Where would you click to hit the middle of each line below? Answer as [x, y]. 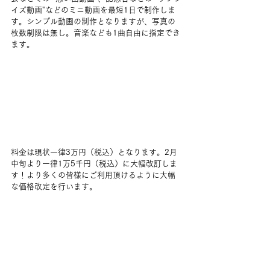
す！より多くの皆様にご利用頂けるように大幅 [93, 175]
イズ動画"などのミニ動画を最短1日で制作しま [93, 10]
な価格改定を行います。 [54, 187]
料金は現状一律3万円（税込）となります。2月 [94, 152]
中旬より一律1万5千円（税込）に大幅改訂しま [94, 164]
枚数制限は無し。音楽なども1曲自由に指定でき [96, 33]
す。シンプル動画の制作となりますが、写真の [93, 21]
